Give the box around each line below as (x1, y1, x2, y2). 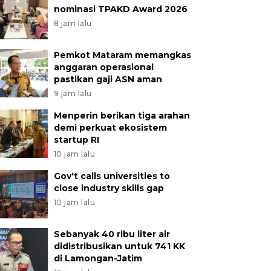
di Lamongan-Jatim (53, 253, 142, 264)
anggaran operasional (53, 62, 154, 73)
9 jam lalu (53, 89, 92, 98)
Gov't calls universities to (53, 171, 170, 181)
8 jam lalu (53, 19, 92, 28)
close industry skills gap (53, 183, 164, 194)
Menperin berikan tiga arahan (53, 110, 190, 121)
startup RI (53, 134, 99, 145)
